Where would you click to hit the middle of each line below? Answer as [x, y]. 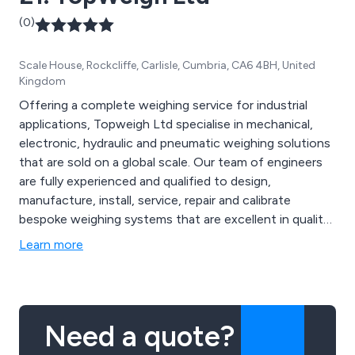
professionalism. [65, 295]
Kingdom [42, 81]
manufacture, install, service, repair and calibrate [155, 200]
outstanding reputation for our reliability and [145, 276]
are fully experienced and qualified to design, [145, 181]
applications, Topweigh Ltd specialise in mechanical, [166, 124]
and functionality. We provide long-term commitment [70, 238]
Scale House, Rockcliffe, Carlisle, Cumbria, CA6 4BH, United [167, 65]
